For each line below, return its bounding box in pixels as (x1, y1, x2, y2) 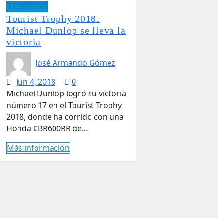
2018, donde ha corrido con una (6, 111, 124, 122)
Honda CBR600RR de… (6, 123, 88, 134)
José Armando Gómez (35, 57, 115, 69)
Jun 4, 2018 (16, 76, 55, 87)
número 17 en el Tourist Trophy (6, 100, 122, 110)
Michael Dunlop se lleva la (6, 25, 126, 36)
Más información (7, 143, 70, 153)
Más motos (6, 1, 48, 12)
